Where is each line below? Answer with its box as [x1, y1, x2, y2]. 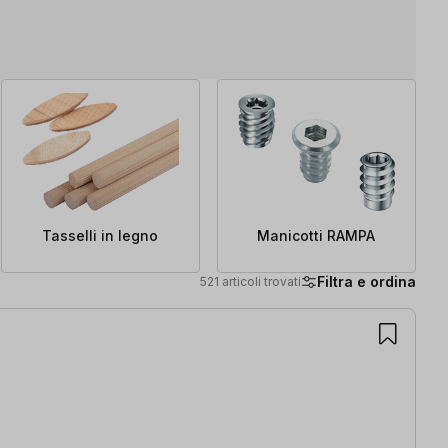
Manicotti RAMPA [257, 226, 376, 244]
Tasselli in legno [42, 226, 159, 244]
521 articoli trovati [200, 273, 301, 289]
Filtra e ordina [317, 272, 416, 290]
